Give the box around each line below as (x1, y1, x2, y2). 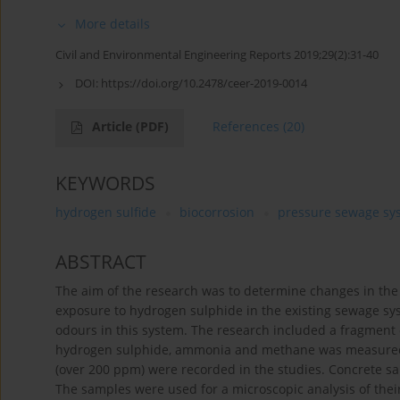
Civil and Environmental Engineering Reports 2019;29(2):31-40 (55, 46, 379, 63)
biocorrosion (179, 204, 254, 221)
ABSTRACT (55, 249, 146, 275)
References (212, 118, 279, 136)
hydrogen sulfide (55, 204, 156, 221)
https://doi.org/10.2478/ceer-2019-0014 (101, 75, 307, 92)
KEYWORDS (55, 171, 155, 196)
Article (92, 118, 136, 136)
